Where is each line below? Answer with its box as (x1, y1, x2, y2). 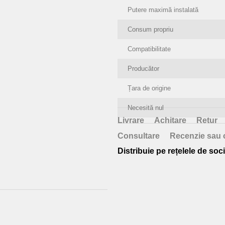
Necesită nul (128, 104, 164, 111)
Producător (128, 65, 159, 72)
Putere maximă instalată (128, 6, 198, 14)
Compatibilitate (128, 45, 171, 53)
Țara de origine (128, 84, 171, 92)
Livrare (118, 116, 144, 125)
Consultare (118, 132, 160, 140)
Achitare (154, 116, 186, 125)
